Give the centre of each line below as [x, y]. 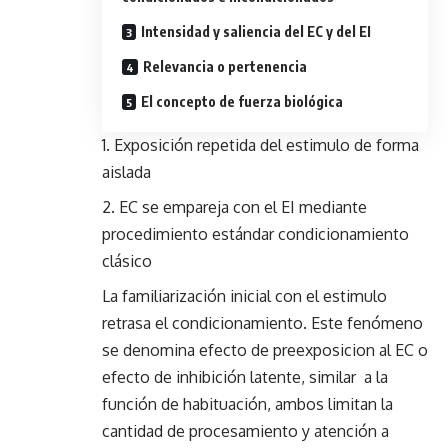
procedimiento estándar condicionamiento [255, 234]
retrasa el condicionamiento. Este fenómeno [262, 323]
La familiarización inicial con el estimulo [244, 296]
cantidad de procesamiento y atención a [245, 431]
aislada [126, 172]
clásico [127, 261]
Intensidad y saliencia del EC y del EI [256, 32]
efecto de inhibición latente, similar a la [245, 377]
